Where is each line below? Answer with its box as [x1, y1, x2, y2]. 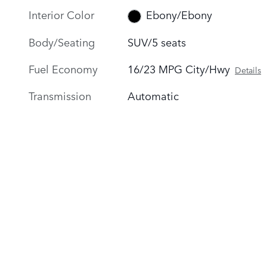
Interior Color [29, 6, 94, 22]
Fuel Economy [29, 60, 98, 76]
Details [235, 63, 262, 76]
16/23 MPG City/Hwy [128, 60, 231, 76]
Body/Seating [29, 33, 95, 49]
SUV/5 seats [128, 33, 187, 49]
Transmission [29, 87, 91, 103]
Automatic [128, 87, 179, 103]
